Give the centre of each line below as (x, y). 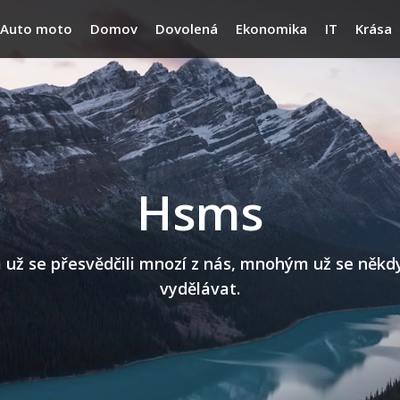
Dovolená (187, 29)
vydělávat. (200, 288)
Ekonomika (271, 29)
